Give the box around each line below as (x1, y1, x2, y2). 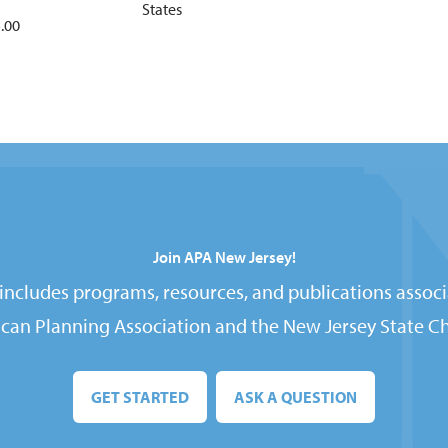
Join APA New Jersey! (152, 247, 296, 267)
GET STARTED (91, 387, 189, 407)
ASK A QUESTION (234, 387, 357, 407)
